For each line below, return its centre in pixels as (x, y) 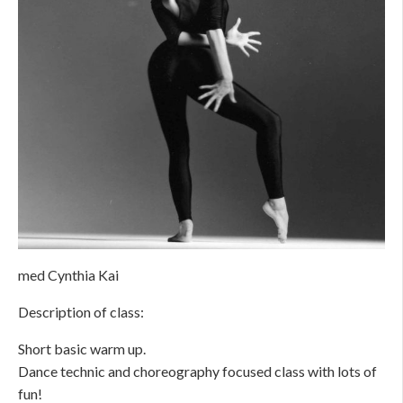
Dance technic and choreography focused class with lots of (197, 371)
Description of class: (81, 311)
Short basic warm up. (82, 348)
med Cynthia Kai (68, 274)
